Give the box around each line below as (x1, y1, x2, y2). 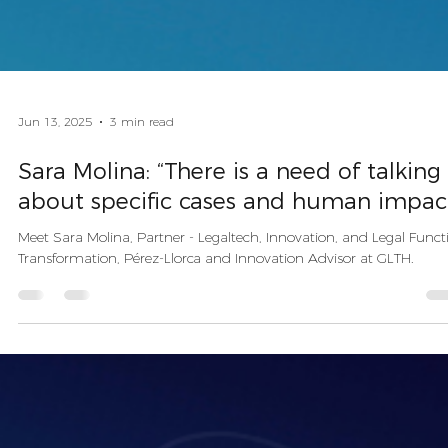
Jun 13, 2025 (18, 338, 92, 354)
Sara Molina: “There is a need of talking (18, 381, 441, 409)
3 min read (110, 338, 174, 354)
